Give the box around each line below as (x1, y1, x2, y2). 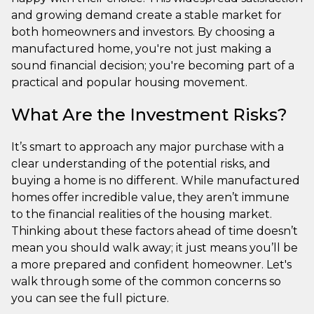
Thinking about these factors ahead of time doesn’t (11, 224, 298, 238)
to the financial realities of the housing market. (11, 207, 272, 221)
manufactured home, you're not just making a (11, 41, 271, 55)
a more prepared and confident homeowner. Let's (11, 257, 292, 271)
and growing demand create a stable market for (11, 8, 282, 22)
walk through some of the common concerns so (11, 274, 281, 288)
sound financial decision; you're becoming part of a (11, 58, 294, 72)
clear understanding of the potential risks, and (11, 156, 271, 170)
